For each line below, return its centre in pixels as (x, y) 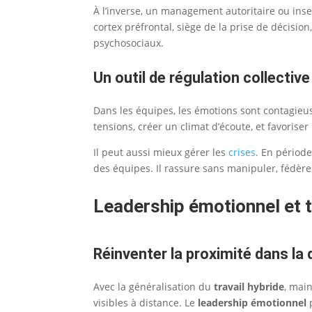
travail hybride (249, 286)
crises (242, 152)
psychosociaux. (129, 42)
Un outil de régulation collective (202, 77)
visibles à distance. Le (146, 302)
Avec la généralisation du (154, 286)
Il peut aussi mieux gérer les (161, 152)
